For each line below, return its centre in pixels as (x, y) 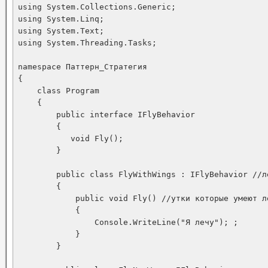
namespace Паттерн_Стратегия (83, 67)
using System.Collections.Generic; (97, 7)
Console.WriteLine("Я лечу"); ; (128, 222)
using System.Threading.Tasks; (87, 43)
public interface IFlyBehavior (106, 115)
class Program (59, 91)
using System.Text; (61, 31)
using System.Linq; (61, 19)
